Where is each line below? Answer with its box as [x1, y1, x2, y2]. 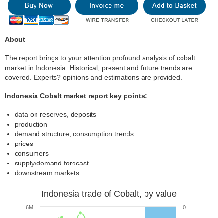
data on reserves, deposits [15, 110, 96, 118]
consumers [15, 149, 49, 157]
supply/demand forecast [15, 159, 89, 167]
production [15, 120, 47, 128]
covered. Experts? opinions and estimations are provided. [5, 73, 182, 81]
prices [15, 140, 33, 147]
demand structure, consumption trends [15, 130, 134, 138]
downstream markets [15, 169, 79, 177]
